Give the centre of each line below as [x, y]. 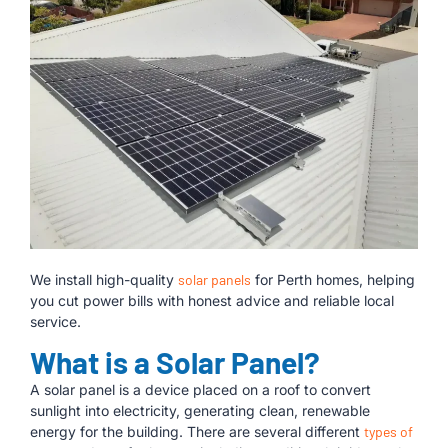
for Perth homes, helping [333, 280]
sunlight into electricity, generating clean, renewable [200, 411]
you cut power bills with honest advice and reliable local [212, 301]
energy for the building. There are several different [197, 432]
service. [55, 322]
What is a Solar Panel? [175, 362]
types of [388, 432]
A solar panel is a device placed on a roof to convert [200, 390]
